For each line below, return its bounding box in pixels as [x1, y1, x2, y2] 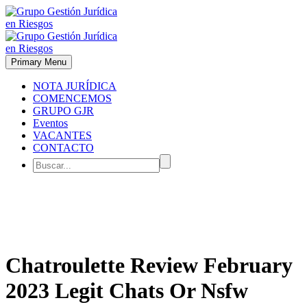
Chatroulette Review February [5, 253, 293, 278]
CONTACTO [33, 142, 94, 153]
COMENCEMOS [33, 93, 112, 104]
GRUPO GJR [33, 105, 94, 116]
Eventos [33, 117, 68, 129]
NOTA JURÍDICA [33, 80, 116, 92]
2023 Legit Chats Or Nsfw [5, 278, 248, 304]
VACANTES [33, 130, 92, 141]
